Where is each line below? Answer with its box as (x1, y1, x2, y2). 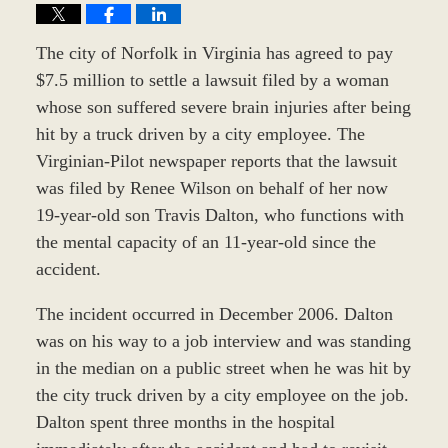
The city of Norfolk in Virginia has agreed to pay (35, 42, 393, 63)
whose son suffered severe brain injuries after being (35, 96, 411, 117)
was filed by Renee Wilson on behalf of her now (35, 177, 388, 198)
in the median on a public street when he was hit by (35, 357, 411, 378)
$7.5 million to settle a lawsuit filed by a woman (35, 69, 389, 90)
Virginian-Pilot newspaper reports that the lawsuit (35, 150, 397, 171)
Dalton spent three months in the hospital (35, 411, 335, 432)
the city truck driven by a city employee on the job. (35, 384, 409, 405)
